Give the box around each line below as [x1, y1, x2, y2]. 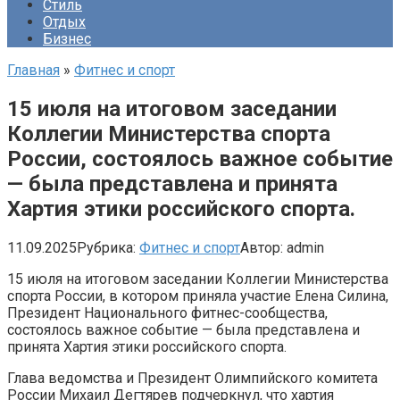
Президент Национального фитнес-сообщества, [7, 304, 328, 321]
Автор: [240, 238, 283, 256]
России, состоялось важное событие [7, 146, 393, 171]
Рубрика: [77, 238, 136, 256]
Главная [7, 62, 60, 79]
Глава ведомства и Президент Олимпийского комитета [7, 369, 378, 387]
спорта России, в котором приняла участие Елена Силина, [7, 287, 388, 304]
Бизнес [43, 30, 91, 47]
